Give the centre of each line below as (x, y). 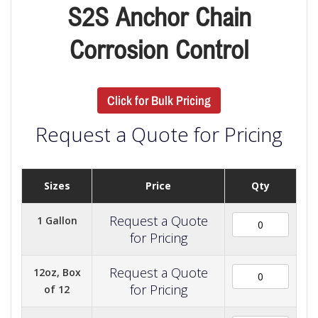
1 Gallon (57, 220)
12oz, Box (57, 272)
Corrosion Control (159, 50)
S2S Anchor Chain (159, 17)
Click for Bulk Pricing (159, 101)
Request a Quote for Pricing (159, 134)
